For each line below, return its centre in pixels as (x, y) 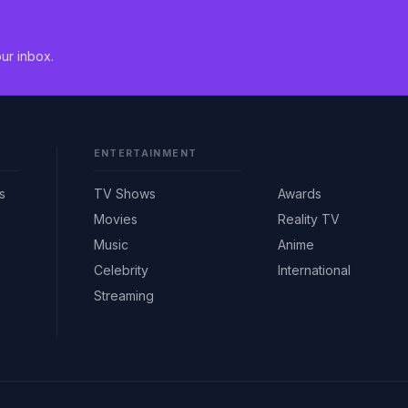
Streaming (123, 295)
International (315, 270)
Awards (300, 193)
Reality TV (309, 219)
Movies (115, 219)
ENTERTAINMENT (145, 153)
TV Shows (124, 193)
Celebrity (121, 270)
